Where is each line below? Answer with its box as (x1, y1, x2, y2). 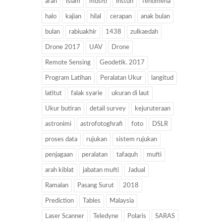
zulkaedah (130, 29, 158, 36)
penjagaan (45, 152, 73, 159)
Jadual (128, 167, 145, 174)
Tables (83, 198, 101, 205)
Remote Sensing (45, 59, 91, 66)
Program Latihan (45, 75, 91, 82)
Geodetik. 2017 (100, 59, 145, 66)
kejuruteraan (135, 106, 170, 112)
